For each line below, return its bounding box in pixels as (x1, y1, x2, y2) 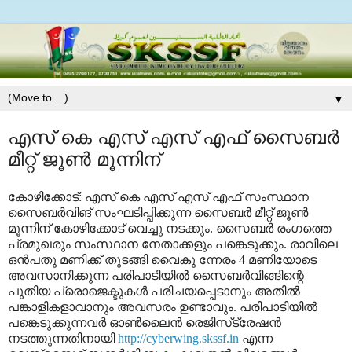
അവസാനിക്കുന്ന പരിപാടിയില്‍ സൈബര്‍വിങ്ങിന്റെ (8, 269, 304, 283)
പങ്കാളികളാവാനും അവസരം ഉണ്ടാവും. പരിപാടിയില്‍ (8, 300, 317, 314)
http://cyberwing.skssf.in (118, 332, 239, 346)
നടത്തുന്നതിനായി (8, 332, 118, 346)
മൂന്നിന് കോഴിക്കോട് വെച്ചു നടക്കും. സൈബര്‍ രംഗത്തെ (8, 222, 332, 236)
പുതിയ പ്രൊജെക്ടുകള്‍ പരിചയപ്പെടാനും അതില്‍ (8, 284, 300, 299)
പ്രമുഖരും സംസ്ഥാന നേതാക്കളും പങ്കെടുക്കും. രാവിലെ (8, 237, 338, 251)
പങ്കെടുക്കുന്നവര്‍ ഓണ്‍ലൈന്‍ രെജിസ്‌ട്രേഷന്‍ (8, 316, 281, 330)
